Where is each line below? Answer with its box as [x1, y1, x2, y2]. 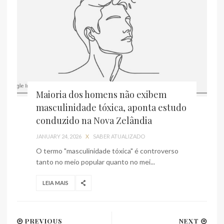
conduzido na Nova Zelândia [36, 114, 152, 126]
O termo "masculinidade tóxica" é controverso [36, 146, 178, 155]
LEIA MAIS [42, 179, 68, 186]
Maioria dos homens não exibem [36, 88, 166, 100]
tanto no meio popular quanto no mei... [36, 157, 155, 166]
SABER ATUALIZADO [93, 132, 145, 139]
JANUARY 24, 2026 [36, 132, 81, 139]
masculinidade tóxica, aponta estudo [36, 101, 186, 113]
